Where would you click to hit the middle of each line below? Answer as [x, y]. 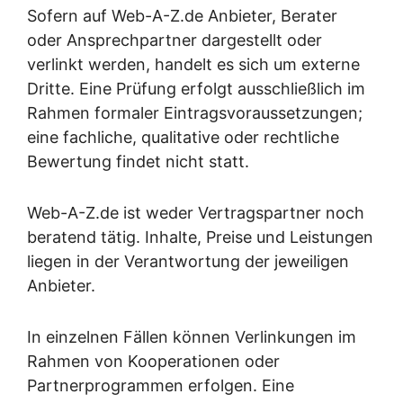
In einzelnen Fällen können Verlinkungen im [192, 337]
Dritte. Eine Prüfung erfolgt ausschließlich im [196, 89]
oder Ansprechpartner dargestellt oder [175, 40]
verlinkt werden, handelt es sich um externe [193, 65]
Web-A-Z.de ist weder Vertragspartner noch [196, 213]
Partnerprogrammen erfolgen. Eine [161, 386]
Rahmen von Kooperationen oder [153, 362]
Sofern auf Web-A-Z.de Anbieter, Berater [182, 16]
